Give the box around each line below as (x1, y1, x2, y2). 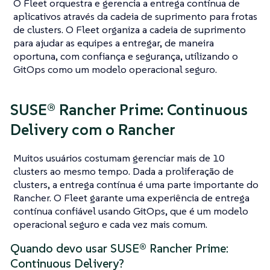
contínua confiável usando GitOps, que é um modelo (13, 204, 248, 218)
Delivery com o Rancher (10, 120, 175, 140)
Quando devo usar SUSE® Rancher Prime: (10, 240, 228, 256)
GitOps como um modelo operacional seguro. (13, 62, 217, 76)
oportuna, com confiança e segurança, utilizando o (13, 49, 238, 63)
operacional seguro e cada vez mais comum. (13, 217, 207, 231)
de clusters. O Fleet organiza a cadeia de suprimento (13, 22, 246, 36)
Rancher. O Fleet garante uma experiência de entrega (13, 190, 250, 204)
